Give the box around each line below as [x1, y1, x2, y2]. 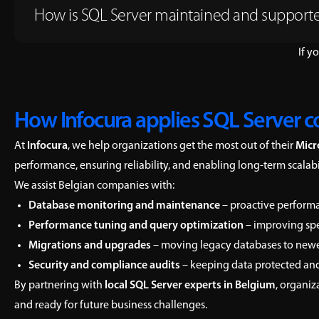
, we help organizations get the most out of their [68, 140, 296, 152]
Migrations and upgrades [28, 240, 151, 251]
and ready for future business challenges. [14, 300, 207, 311]
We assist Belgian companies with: [14, 180, 174, 192]
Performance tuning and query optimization [28, 220, 244, 231]
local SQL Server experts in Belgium [105, 280, 276, 291]
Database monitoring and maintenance [28, 200, 222, 211]
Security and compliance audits [28, 260, 182, 271]
